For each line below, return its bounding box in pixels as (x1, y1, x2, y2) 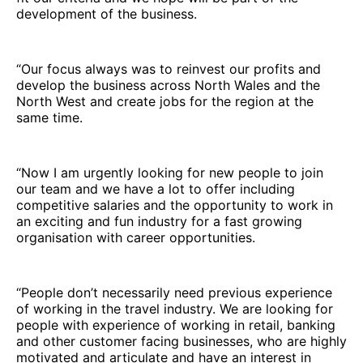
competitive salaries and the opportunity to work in (16, 197, 333, 214)
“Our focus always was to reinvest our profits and (16, 61, 321, 78)
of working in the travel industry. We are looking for (16, 301, 333, 318)
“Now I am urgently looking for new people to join (16, 164, 323, 181)
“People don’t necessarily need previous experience (16, 284, 332, 301)
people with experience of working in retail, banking (16, 317, 335, 334)
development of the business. (16, 6, 197, 23)
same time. (16, 109, 83, 126)
